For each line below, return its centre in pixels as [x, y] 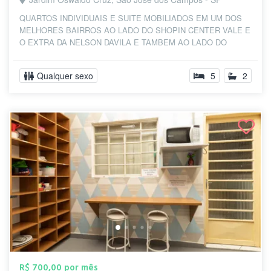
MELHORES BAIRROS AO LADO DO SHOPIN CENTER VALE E [135, 30]
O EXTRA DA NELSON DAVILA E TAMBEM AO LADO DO [123, 42]
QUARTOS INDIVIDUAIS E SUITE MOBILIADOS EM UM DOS [131, 18]
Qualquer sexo [65, 76]
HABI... [32, 54]
